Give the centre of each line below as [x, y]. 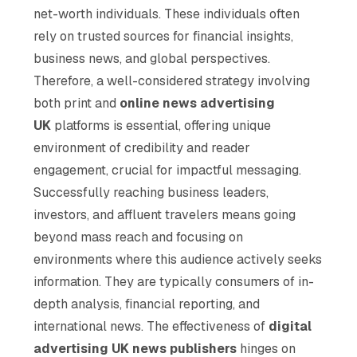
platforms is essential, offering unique [161, 125]
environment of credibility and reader [142, 147]
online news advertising [198, 103]
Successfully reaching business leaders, [151, 192]
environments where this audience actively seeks [178, 259]
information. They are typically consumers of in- [174, 281]
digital [290, 326]
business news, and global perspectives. [152, 58]
